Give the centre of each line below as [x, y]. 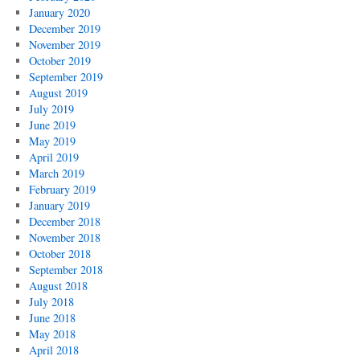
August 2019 [58, 93]
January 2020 [59, 12]
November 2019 [64, 45]
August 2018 [58, 286]
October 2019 [59, 61]
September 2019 [65, 77]
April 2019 [53, 157]
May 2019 [52, 141]
